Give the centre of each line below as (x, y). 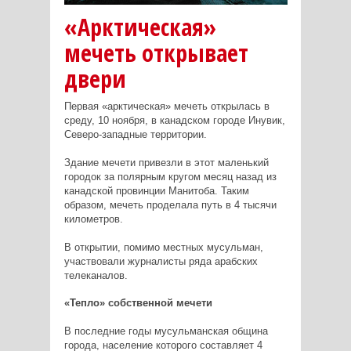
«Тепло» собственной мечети (138, 302)
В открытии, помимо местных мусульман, (163, 247)
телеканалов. (96, 275)
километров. (93, 219)
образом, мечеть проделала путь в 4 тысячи (170, 204)
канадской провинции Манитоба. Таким (156, 190)
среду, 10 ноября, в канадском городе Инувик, (174, 120)
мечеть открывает (156, 52)
